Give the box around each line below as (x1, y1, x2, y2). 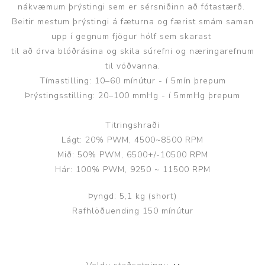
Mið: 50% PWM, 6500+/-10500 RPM (57, 148, 208, 160)
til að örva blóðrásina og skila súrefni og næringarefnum (11, 45, 254, 57)
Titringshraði (105, 119, 160, 131)
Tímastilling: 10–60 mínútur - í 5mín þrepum (39, 75, 226, 86)
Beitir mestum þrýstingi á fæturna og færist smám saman (11, 15, 254, 27)
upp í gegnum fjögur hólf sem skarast (51, 30, 214, 42)
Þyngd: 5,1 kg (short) (88, 190, 177, 202)
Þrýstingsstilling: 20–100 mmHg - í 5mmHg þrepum (25, 89, 240, 101)
